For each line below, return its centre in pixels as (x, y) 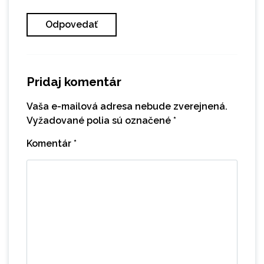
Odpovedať (72, 25)
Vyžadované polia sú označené (100, 121)
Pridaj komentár (74, 82)
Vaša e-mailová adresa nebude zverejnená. (127, 107)
